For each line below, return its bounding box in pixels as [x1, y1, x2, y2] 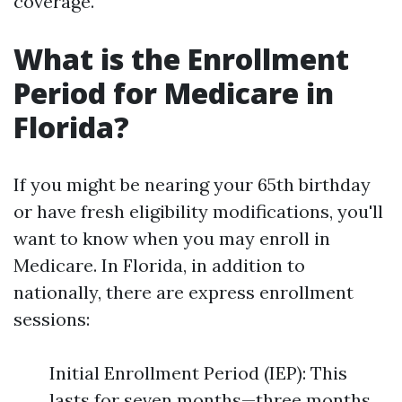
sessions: [13, 308, 90, 330]
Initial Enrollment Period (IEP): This [49, 362, 347, 384]
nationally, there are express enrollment [13, 281, 354, 303]
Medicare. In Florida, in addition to [13, 254, 305, 276]
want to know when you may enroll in [13, 227, 330, 249]
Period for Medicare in [13, 74, 334, 112]
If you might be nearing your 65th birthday [13, 173, 371, 196]
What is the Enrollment [13, 39, 349, 78]
